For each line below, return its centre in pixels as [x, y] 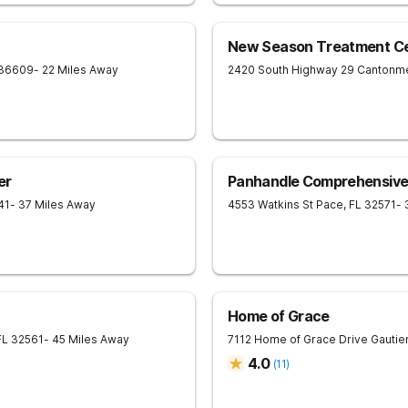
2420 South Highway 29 [291, 70]
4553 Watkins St [270, 204]
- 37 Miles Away [53, 204]
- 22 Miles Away [76, 70]
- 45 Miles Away [87, 339]
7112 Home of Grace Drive [298, 339]
